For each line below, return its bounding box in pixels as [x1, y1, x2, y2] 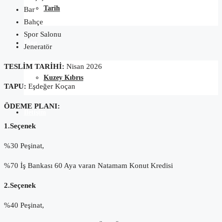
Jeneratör [24, 43, 52, 51]
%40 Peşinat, [4, 201, 44, 210]
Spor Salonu [24, 30, 61, 39]
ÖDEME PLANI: [4, 102, 60, 111]
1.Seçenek [4, 122, 36, 130]
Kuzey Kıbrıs [44, 74, 83, 81]
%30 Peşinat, [4, 142, 44, 150]
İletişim [24, 109, 46, 116]
